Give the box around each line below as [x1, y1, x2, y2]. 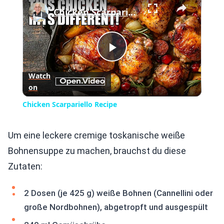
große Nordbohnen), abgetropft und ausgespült [24, 202, 208, 212]
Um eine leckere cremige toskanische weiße [8, 130, 185, 141]
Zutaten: [8, 161, 42, 172]
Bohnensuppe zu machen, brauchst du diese [8, 145, 186, 156]
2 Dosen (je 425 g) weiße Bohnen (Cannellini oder [24, 188, 213, 198]
